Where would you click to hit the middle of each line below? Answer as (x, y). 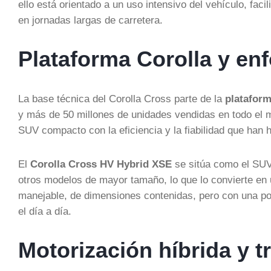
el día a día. (45, 211)
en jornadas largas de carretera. (90, 20)
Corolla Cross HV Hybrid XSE (101, 164)
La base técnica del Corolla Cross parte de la (122, 99)
